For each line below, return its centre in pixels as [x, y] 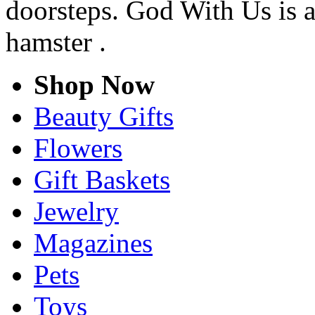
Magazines [93, 243]
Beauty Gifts [104, 116]
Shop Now [94, 84]
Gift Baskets [102, 179]
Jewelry [76, 211]
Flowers [78, 148]
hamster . [56, 41]
